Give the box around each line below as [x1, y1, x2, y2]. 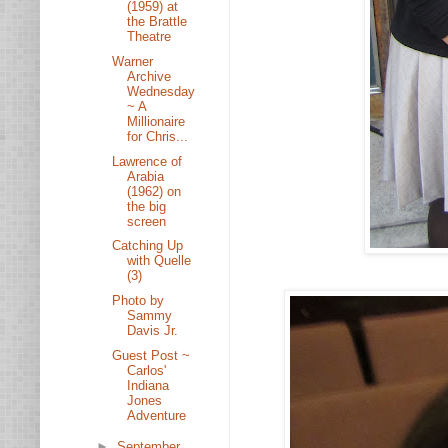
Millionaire [127, 113, 186, 129]
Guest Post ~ [112, 347, 191, 363]
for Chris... [127, 128, 189, 144]
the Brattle [127, 14, 188, 29]
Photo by [112, 293, 165, 308]
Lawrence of [112, 153, 183, 169]
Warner [112, 53, 154, 69]
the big [127, 198, 167, 214]
